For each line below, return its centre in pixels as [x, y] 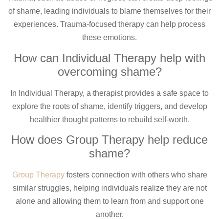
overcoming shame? [109, 71]
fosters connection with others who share [136, 175]
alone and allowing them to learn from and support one [109, 201]
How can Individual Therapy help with [109, 58]
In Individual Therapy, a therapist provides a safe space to [109, 93]
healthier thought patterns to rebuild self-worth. [109, 119]
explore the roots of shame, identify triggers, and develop [109, 106]
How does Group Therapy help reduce [109, 140]
